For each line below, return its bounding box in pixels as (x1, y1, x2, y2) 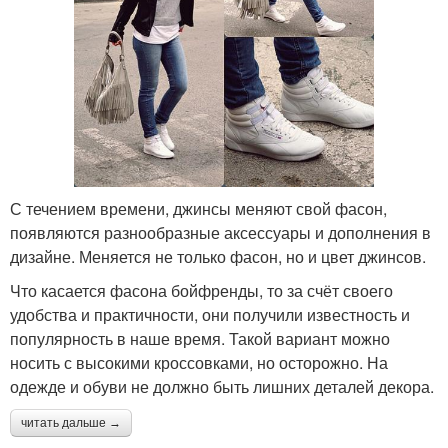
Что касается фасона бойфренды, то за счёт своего (10, 278, 393, 302)
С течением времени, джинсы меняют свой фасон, (10, 196, 387, 220)
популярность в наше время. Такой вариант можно (10, 326, 390, 350)
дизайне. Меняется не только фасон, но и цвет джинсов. (10, 244, 426, 268)
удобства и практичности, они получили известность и (10, 302, 410, 326)
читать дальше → (21, 415, 121, 430)
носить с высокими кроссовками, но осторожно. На (10, 350, 388, 374)
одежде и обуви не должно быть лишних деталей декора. (10, 374, 434, 398)
